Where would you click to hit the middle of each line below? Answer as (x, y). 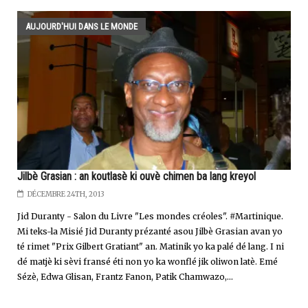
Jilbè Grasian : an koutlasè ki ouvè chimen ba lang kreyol (136, 176)
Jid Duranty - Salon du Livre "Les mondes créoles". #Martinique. (150, 216)
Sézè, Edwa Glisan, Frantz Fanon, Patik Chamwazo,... (125, 276)
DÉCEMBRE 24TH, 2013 (66, 194)
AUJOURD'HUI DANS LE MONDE (81, 26)
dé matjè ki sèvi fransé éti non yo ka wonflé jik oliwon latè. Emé (147, 261)
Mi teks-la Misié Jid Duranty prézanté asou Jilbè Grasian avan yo (150, 231)
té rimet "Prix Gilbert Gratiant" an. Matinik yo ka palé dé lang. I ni (151, 246)
